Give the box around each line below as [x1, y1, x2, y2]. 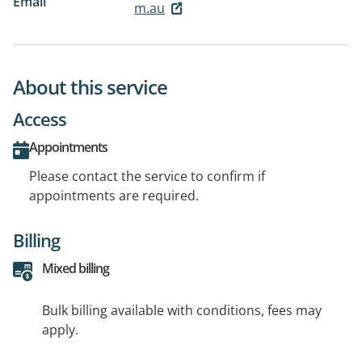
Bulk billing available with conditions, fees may [42, 301, 322, 320]
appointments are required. [29, 187, 199, 205]
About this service [13, 74, 167, 101]
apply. [42, 321, 78, 339]
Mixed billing [42, 259, 109, 278]
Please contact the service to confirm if [29, 167, 265, 186]
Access [13, 107, 66, 132]
